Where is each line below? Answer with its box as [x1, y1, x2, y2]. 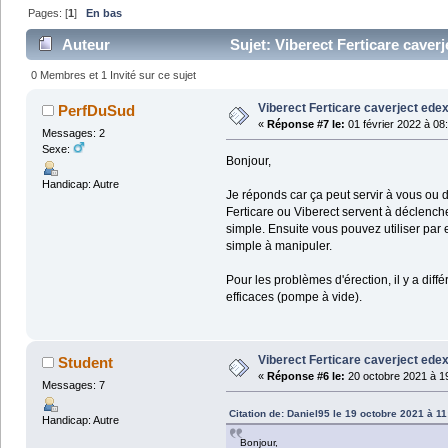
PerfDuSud [58, 101, 136, 119]
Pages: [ [28, 7, 69, 20]
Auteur [62, 36, 111, 54]
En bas [86, 7, 123, 20]
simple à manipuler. [225, 238, 332, 253]
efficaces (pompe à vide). [225, 289, 365, 304]
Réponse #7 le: [266, 117, 345, 130]
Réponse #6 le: [266, 369, 345, 382]
